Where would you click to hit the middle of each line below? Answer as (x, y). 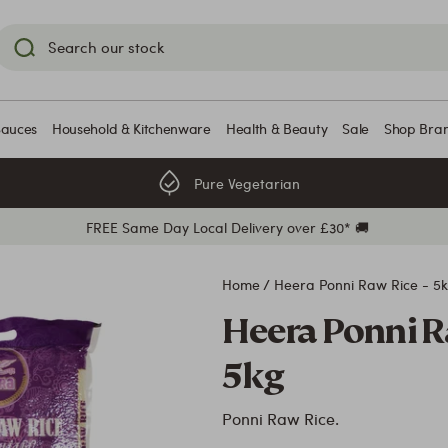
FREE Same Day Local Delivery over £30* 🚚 (227, 226)
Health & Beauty (276, 128)
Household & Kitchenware (131, 128)
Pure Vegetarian (247, 183)
